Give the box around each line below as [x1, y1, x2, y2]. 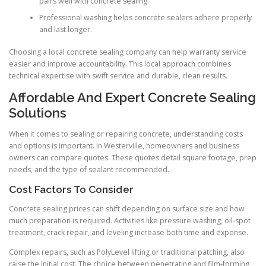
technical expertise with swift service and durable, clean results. [9, 71, 227, 81]
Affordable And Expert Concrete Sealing [9, 90, 256, 106]
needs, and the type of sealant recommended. [9, 164, 169, 175]
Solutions [9, 105, 66, 121]
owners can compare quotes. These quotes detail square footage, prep [9, 153, 256, 163]
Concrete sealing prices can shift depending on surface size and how [9, 203, 245, 214]
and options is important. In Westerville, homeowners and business [9, 141, 239, 151]
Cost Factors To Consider [9, 183, 134, 195]
